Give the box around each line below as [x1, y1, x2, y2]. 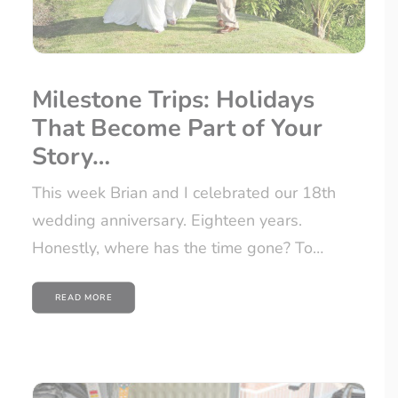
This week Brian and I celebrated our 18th [32, 182, 336, 204]
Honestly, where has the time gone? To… [32, 237, 323, 259]
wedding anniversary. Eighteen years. [32, 210, 302, 232]
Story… [32, 140, 110, 174]
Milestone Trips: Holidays [32, 84, 314, 117]
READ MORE [54, 291, 113, 304]
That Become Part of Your [32, 112, 322, 146]
